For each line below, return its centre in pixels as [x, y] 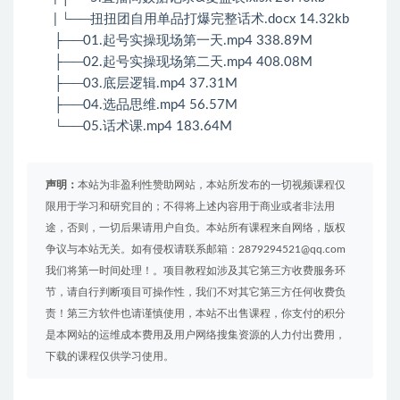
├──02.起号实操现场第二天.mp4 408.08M [183, 62]
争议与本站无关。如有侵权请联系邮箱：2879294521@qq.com [196, 250]
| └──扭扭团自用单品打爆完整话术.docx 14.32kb [201, 20]
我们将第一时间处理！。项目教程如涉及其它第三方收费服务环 [196, 271]
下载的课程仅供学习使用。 [110, 357]
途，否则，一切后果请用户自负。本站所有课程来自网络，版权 [196, 228]
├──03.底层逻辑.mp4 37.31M [146, 84]
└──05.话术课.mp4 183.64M [143, 127]
